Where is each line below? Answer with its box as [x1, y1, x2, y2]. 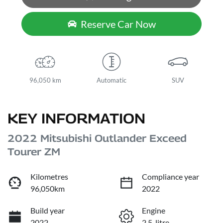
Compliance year [142, 172, 199, 182]
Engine [142, 206, 165, 216]
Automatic [96, 76, 126, 85]
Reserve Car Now [80, 18, 156, 30]
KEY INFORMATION [7, 110, 145, 127]
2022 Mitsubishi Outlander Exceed [7, 132, 187, 145]
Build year [30, 206, 65, 216]
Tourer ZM [7, 146, 60, 158]
